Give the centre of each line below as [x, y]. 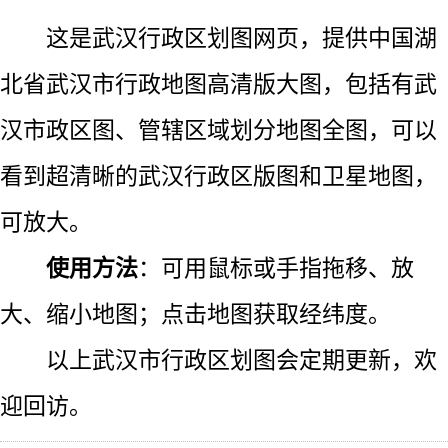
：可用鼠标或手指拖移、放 [276, 267]
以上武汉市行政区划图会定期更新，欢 [241, 359]
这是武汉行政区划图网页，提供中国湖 [241, 37]
